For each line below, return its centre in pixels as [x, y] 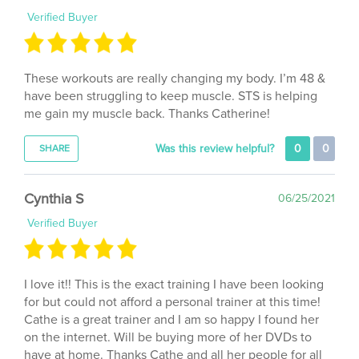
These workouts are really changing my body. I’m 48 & [175, 59]
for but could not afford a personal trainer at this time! [172, 282]
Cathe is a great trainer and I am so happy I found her [171, 300]
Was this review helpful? [216, 129]
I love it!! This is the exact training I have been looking [174, 265]
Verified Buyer [61, 204]
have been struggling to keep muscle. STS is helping [171, 77]
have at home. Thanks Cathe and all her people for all [173, 335]
